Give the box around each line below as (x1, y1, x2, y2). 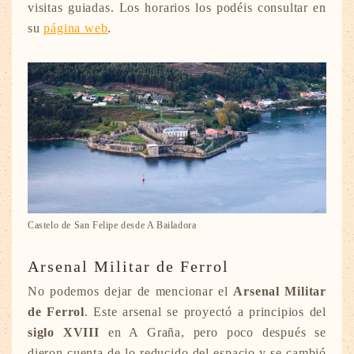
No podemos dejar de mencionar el (28, 284, 234, 299)
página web (43, 21, 108, 35)
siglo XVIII (28, 326, 100, 340)
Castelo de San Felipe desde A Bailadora (28, 220, 197, 232)
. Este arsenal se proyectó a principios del (85, 305, 326, 319)
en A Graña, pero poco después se (99, 326, 326, 340)
